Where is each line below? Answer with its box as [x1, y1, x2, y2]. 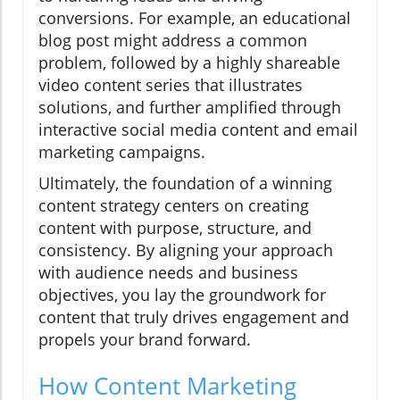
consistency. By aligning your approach [38, 238, 333, 261]
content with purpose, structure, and [38, 216, 312, 238]
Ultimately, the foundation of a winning [38, 171, 332, 194]
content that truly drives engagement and [38, 305, 349, 328]
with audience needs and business [38, 261, 298, 283]
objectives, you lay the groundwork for [38, 283, 326, 305]
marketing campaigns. [38, 140, 205, 162]
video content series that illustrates [38, 73, 303, 96]
